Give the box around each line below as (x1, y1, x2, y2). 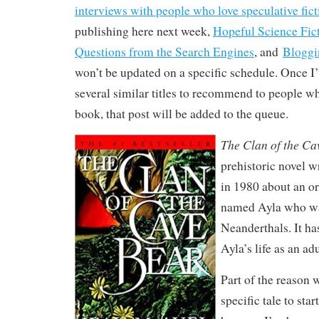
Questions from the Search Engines (75, 43, 254, 61)
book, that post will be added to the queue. (75, 105, 288, 122)
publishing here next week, (75, 23, 213, 40)
